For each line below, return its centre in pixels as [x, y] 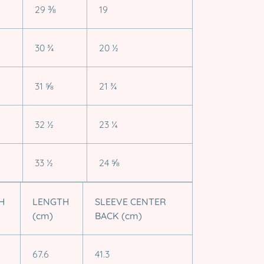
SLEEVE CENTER [131, 201]
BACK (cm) [118, 215]
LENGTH [51, 201]
